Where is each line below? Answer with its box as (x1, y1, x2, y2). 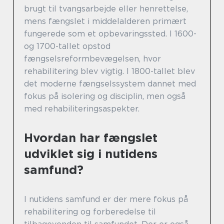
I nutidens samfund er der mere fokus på (24, 194, 188, 204)
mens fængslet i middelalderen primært (24, 16, 186, 26)
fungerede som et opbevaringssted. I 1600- (24, 29, 196, 39)
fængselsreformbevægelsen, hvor (24, 54, 161, 64)
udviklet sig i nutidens (24, 146, 157, 161)
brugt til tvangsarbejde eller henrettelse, (24, 4, 188, 14)
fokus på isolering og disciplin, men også (24, 91, 185, 101)
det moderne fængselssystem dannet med (24, 79, 196, 89)
